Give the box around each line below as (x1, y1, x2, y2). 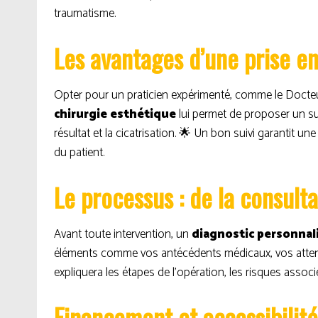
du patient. (54, 143, 104, 163)
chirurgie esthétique (54, 104, 176, 124)
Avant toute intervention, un (54, 224, 192, 244)
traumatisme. (54, 4, 116, 23)
